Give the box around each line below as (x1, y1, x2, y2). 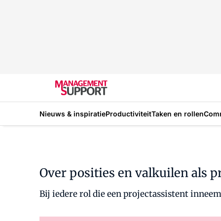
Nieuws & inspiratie (39, 109, 106, 118)
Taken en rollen (151, 109, 204, 118)
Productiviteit (106, 109, 151, 118)
